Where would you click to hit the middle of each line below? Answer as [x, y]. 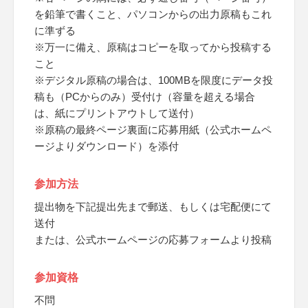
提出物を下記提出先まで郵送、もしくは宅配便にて [153, 207]
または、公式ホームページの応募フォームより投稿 [153, 240]
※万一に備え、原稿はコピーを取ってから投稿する [153, 47]
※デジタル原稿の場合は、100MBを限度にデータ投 [154, 80]
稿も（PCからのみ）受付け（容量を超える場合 [145, 97]
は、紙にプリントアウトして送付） [117, 113]
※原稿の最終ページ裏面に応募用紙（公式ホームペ [153, 130]
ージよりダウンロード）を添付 [107, 146]
